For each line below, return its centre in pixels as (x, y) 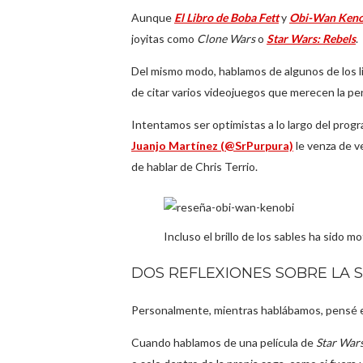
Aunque (153, 17)
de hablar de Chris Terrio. (194, 167)
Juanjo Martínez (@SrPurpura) (212, 145)
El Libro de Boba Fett (226, 17)
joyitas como (164, 38)
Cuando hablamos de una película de (222, 342)
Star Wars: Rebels (311, 38)
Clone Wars (226, 38)
